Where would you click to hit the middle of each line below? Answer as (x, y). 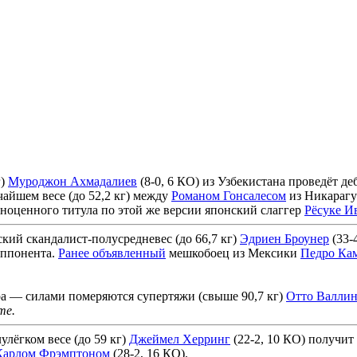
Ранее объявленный (112, 253)
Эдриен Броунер (284, 238)
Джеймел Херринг (180, 339)
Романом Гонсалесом (229, 195)
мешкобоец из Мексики (233, 253)
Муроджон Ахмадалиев (73, 181)
